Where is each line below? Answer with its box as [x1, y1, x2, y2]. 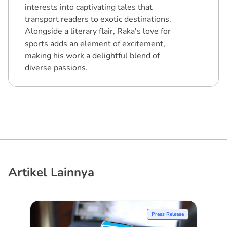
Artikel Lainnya [8, 164, 94, 180]
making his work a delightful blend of [25, 50, 160, 61]
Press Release [152, 210, 184, 218]
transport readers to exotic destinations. [25, 13, 171, 25]
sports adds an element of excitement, [25, 37, 165, 49]
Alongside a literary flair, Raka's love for [25, 25, 171, 37]
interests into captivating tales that [25, 1, 153, 13]
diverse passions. [25, 62, 88, 73]
